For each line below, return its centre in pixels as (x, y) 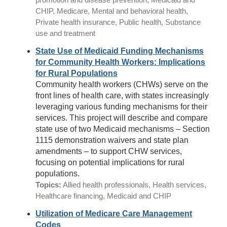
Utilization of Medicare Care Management (114, 214)
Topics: (48, 185)
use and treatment (65, 33)
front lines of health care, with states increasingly (122, 96)
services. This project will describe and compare (122, 118)
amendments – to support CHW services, (109, 151)
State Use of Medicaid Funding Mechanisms (120, 51)
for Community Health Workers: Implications (120, 62)
